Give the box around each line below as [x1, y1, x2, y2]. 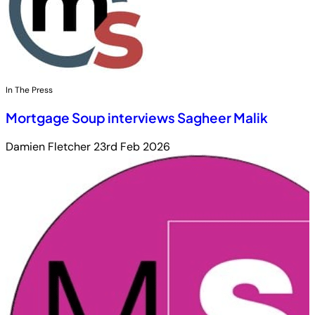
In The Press [6, 84, 53, 96]
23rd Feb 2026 [94, 139, 170, 154]
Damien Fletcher [6, 139, 94, 154]
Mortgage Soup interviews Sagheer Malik [6, 109, 268, 126]
